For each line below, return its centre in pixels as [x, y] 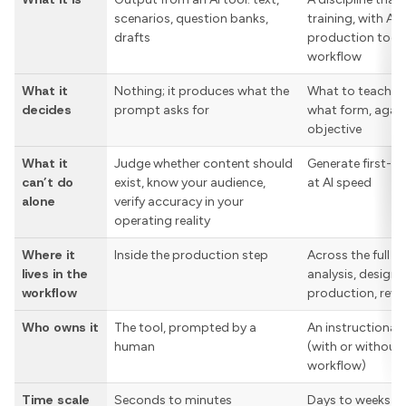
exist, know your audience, [190, 183]
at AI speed [339, 183]
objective [334, 130]
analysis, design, [354, 275]
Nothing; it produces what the [202, 92]
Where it [48, 255]
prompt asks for [162, 111]
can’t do [48, 183]
